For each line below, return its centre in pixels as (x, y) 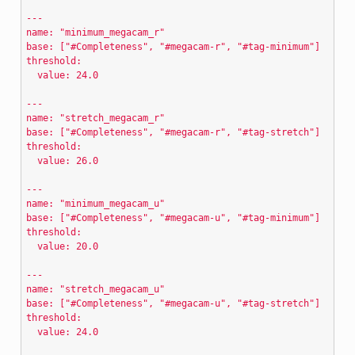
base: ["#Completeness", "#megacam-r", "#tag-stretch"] (174, 132)
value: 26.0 (63, 160)
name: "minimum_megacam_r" (96, 32)
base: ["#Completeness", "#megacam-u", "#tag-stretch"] (174, 303)
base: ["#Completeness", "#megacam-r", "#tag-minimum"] (174, 46)
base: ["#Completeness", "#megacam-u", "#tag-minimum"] (174, 218)
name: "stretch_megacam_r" (96, 118)
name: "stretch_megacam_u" (96, 289)
